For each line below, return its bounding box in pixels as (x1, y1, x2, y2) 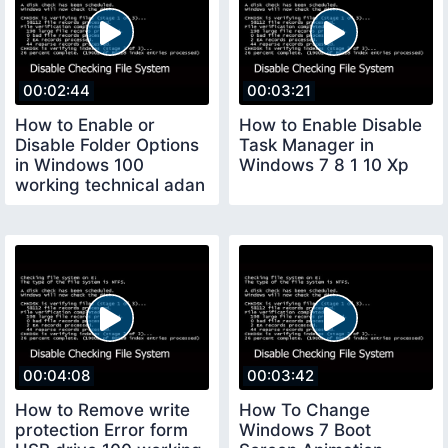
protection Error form (15, 420, 188, 441)
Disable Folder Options (15, 134, 199, 155)
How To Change (239, 400, 370, 421)
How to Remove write (15, 400, 190, 421)
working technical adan (15, 174, 205, 195)
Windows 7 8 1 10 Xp (239, 154, 409, 175)
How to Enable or (15, 114, 155, 135)
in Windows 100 (15, 154, 144, 175)
